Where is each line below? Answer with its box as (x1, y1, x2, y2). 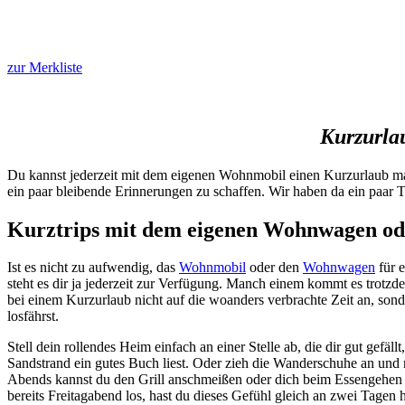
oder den (246, 259, 303, 276)
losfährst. (7, 308, 59, 325)
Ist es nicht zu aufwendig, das (7, 259, 179, 276)
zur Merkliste (7, 59, 82, 75)
